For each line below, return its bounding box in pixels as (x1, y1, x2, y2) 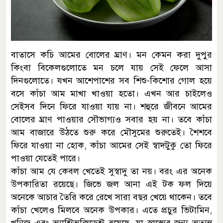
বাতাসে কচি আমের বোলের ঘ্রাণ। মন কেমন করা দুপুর (11, 49, 212, 61)
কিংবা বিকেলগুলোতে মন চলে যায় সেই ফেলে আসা (11, 62, 212, 74)
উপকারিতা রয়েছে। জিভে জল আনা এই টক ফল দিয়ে (11, 179, 212, 190)
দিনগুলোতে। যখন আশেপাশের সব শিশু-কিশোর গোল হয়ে (11, 75, 212, 87)
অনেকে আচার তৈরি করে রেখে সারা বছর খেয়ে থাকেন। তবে (11, 192, 212, 203)
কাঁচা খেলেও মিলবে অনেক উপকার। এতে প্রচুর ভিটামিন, (11, 205, 212, 216)
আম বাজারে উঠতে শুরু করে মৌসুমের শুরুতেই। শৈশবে (11, 127, 212, 138)
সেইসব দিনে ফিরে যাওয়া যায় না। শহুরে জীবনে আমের (11, 101, 212, 112)
